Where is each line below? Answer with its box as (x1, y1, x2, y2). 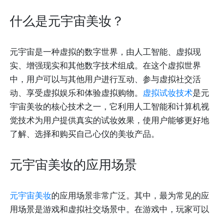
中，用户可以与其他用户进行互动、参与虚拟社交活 (10, 74, 201, 84)
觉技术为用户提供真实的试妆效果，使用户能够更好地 (10, 115, 209, 125)
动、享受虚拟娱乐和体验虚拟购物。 (10, 88, 143, 98)
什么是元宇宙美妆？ (10, 13, 124, 28)
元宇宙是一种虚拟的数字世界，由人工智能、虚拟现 (10, 46, 201, 57)
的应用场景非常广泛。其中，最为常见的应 (51, 190, 209, 200)
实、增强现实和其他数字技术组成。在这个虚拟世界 (10, 60, 201, 70)
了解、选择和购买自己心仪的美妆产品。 (10, 129, 159, 139)
